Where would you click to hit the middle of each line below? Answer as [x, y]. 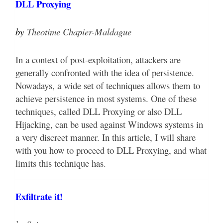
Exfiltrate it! [39, 197]
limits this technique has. [61, 163]
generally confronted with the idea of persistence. [105, 73]
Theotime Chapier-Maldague [79, 32]
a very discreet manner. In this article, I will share [106, 137]
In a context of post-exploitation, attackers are [98, 60]
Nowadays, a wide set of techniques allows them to [108, 86]
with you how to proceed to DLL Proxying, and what [111, 150]
